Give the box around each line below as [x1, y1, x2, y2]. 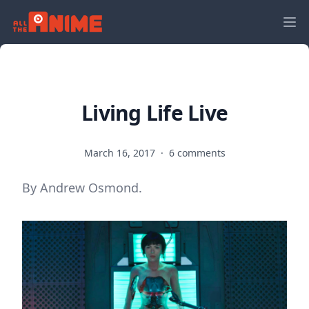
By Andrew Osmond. [22, 179, 142, 196]
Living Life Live [81, 99, 228, 127]
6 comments [168, 146, 226, 159]
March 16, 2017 [83, 146, 158, 159]
